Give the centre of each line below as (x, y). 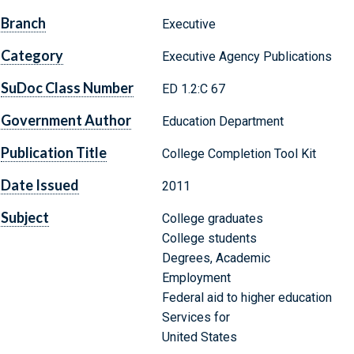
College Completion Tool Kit (239, 154)
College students (209, 239)
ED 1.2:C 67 (193, 89)
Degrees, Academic (216, 258)
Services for (196, 318)
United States (199, 337)
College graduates (212, 219)
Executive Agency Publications (247, 57)
